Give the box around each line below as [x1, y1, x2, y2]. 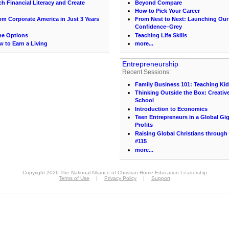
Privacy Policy [104, 175, 136, 181]
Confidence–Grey [135, 24, 182, 31]
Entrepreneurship [122, 60, 178, 68]
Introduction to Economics [135, 106, 208, 112]
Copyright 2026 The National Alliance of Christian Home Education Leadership [22, 170, 207, 175]
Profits [135, 122, 153, 129]
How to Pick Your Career [135, 8, 200, 14]
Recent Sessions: [122, 68, 171, 76]
